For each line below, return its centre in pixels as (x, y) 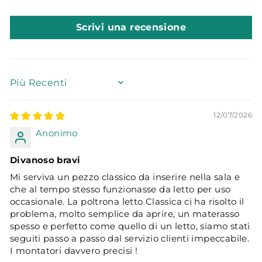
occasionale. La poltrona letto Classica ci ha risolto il (127, 202)
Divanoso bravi (45, 160)
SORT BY (30, 87)
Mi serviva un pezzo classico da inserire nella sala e (125, 177)
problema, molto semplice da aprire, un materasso (125, 214)
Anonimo (57, 133)
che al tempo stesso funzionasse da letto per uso (120, 189)
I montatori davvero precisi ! (74, 251)
